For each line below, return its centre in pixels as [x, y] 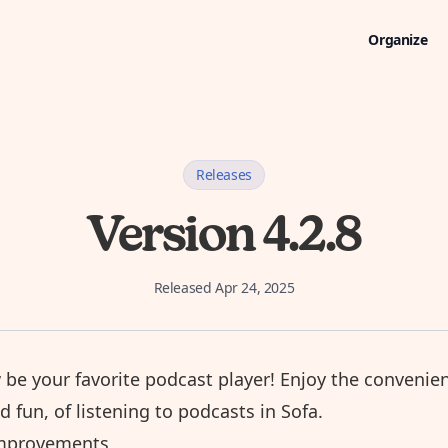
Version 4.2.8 [224, 238]
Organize [398, 39]
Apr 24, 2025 [255, 287]
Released [184, 287]
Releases [224, 174]
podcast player [207, 379]
